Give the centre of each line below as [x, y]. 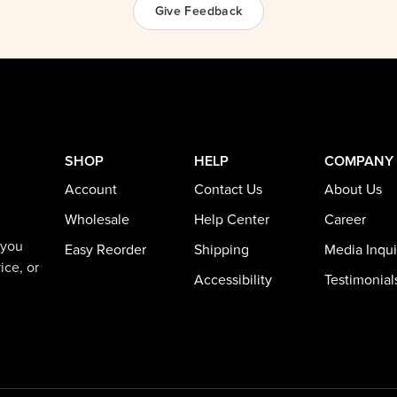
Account [90, 190]
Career [345, 220]
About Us [353, 190]
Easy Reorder [105, 250]
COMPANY [358, 162]
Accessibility [233, 280]
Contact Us [228, 190]
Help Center [232, 220]
